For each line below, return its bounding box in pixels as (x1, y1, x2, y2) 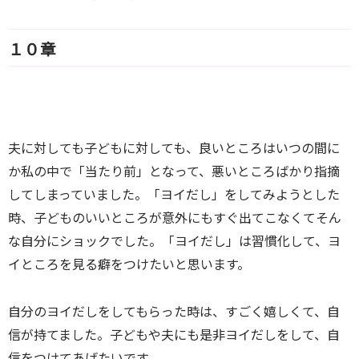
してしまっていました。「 (8, 184, 160, 204)
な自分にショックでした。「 (8, 231, 175, 251)
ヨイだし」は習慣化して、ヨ (175, 231, 341, 251)
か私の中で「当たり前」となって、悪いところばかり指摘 (8, 161, 340, 181)
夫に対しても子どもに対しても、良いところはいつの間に (8, 138, 340, 158)
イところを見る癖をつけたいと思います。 (8, 254, 250, 274)
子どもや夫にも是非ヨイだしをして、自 (110, 325, 340, 345)
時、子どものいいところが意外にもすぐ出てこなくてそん (8, 208, 341, 228)
